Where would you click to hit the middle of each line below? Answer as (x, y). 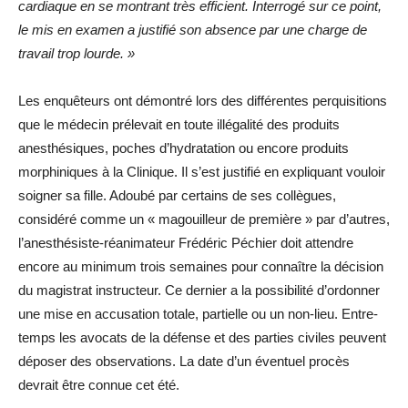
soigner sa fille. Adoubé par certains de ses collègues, (177, 195)
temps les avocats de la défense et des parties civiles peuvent (202, 337)
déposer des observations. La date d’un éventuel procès (184, 361)
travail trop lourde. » (76, 53)
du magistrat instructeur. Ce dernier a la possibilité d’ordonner (199, 290)
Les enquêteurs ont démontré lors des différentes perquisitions (203, 101)
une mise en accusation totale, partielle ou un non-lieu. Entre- (198, 314)
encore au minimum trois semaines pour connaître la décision (201, 266)
